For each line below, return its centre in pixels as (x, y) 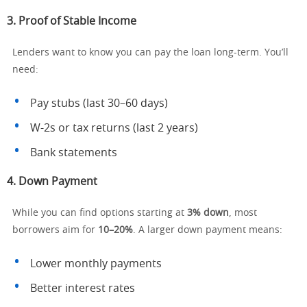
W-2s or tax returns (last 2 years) (114, 128)
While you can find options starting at (100, 213)
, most (243, 213)
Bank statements (74, 153)
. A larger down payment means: (208, 230)
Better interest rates (83, 288)
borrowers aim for (55, 230)
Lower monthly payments (96, 264)
